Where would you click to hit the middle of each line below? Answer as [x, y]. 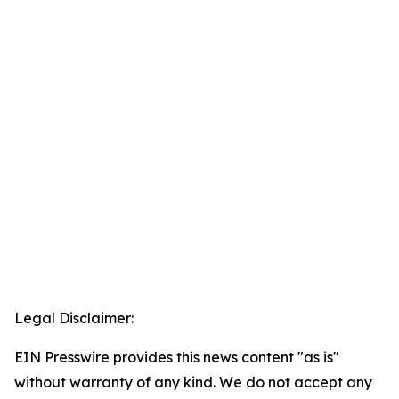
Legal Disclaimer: [74, 318]
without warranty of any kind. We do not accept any [193, 383]
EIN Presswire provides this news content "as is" [177, 358]
